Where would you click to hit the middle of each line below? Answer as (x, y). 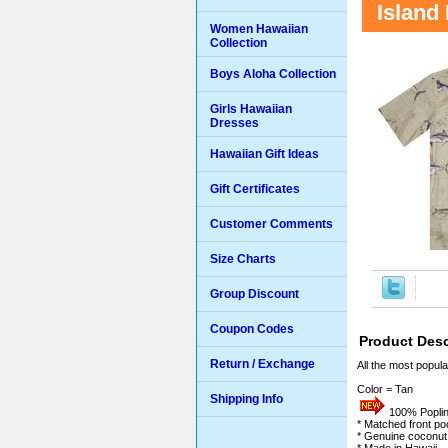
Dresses (234, 123)
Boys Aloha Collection (273, 74)
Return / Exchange (262, 364)
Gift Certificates (255, 189)
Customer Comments (271, 224)
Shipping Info (246, 399)
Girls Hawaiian (251, 109)
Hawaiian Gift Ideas (264, 154)
